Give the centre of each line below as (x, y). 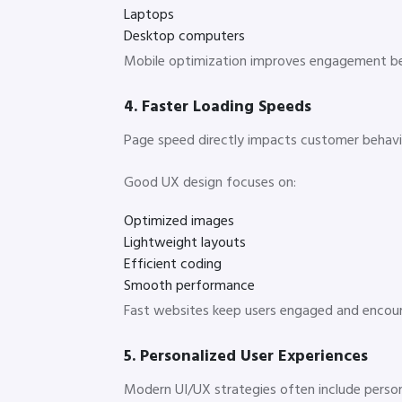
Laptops (149, 15)
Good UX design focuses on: (210, 183)
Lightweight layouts (185, 243)
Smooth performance (189, 286)
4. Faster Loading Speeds (218, 107)
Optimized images (179, 221)
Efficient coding (173, 264)
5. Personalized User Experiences (246, 356)
